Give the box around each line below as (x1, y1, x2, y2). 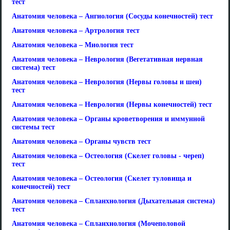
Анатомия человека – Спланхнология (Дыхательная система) (12, 197, 215, 205)
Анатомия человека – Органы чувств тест (12, 138, 151, 145)
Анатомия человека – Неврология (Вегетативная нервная (12, 55, 203, 63)
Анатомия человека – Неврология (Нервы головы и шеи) (12, 78, 202, 86)
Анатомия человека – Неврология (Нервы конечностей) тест (12, 101, 212, 108)
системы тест (12, 123, 55, 131)
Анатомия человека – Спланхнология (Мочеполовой (12, 220, 185, 227)
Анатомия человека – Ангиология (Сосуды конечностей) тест (12, 12, 213, 20)
